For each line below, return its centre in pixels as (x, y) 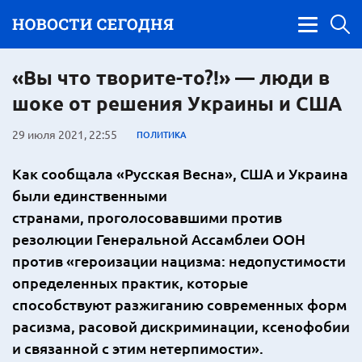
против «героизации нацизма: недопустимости (179, 261)
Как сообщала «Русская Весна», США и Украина (180, 173)
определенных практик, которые (130, 282)
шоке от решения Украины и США (177, 103)
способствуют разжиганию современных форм (179, 304)
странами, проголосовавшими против (147, 217)
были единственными (90, 195)
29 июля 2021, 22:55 (65, 134)
